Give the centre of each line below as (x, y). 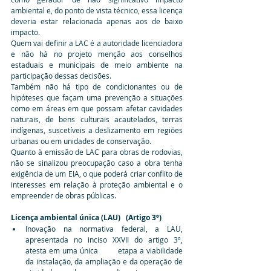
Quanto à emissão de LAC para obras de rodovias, (97, 152)
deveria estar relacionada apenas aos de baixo (97, 21)
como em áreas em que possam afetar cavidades (97, 108)
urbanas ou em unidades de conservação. (81, 141)
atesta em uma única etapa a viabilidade (104, 250)
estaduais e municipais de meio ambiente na (97, 64)
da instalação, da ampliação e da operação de (104, 261)
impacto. (25, 32)
